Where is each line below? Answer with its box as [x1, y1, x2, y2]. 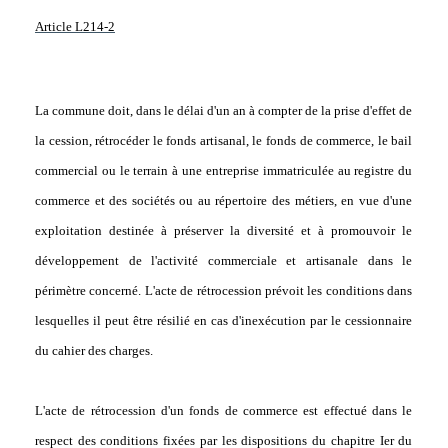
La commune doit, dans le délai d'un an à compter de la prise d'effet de [34, 103, 413, 119]
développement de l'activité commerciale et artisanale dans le [34, 253, 413, 269]
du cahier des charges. [34, 343, 153, 359]
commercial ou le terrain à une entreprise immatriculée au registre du [34, 163, 413, 179]
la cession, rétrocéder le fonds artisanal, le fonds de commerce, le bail [34, 133, 413, 149]
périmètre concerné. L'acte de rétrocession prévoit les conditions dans [34, 283, 413, 299]
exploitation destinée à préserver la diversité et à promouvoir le [34, 223, 413, 239]
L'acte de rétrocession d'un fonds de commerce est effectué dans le [34, 403, 413, 419]
